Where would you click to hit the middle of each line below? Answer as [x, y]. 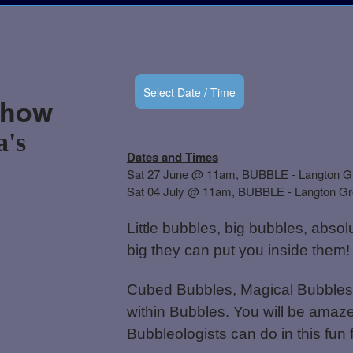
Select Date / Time [189, 92]
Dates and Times [172, 156]
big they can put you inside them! [238, 250]
